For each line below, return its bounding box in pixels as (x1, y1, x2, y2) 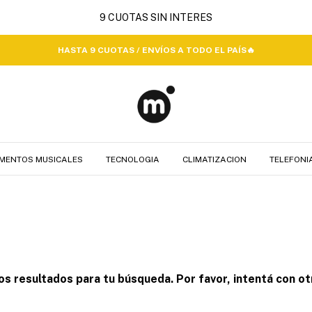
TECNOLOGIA (106, 155, 159, 164)
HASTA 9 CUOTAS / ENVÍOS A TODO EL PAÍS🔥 (57, 45, 255, 55)
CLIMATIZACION (182, 155, 247, 164)
